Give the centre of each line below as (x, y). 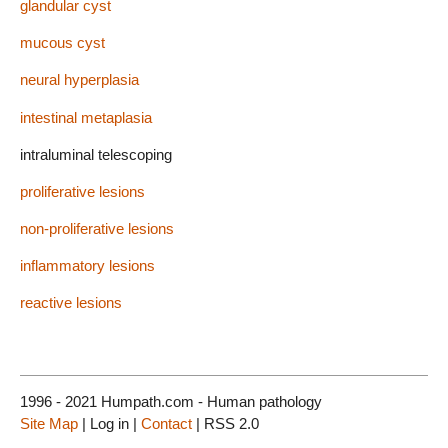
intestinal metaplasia (86, 117)
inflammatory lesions (87, 266)
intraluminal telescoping (96, 154)
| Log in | (109, 424)
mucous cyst (62, 43)
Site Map (49, 424)
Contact (166, 424)
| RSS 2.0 (225, 424)
